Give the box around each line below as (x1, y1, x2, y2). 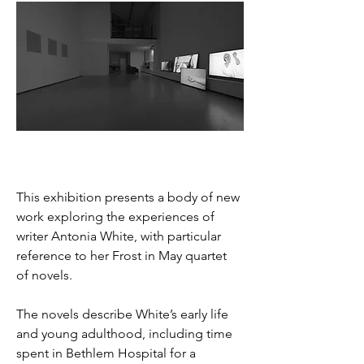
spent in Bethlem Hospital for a (16, 345, 199, 362)
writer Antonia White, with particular (16, 228, 224, 245)
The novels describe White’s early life (16, 306, 232, 323)
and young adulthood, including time (16, 326, 236, 342)
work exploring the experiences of (16, 209, 218, 225)
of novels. (16, 267, 76, 284)
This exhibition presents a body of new (16, 189, 243, 206)
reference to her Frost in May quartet (16, 248, 230, 264)
